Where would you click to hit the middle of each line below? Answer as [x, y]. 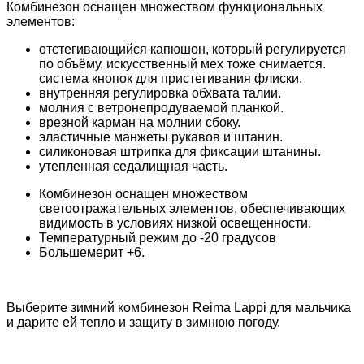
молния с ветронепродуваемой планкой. [161, 107]
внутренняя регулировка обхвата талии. [160, 93]
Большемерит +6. [92, 252]
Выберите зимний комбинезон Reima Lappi [136, 307]
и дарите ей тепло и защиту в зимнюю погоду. [143, 322]
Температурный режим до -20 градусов [158, 237]
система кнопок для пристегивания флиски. [171, 78]
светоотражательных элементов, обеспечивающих [192, 208]
